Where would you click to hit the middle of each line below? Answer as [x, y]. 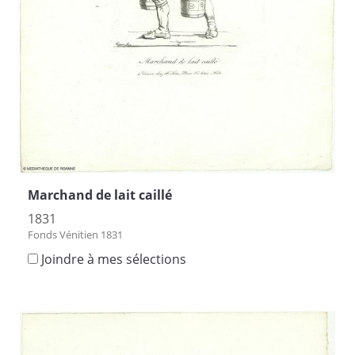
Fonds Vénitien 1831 [75, 235]
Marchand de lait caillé [100, 195]
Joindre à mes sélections [114, 260]
